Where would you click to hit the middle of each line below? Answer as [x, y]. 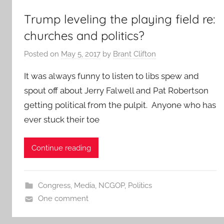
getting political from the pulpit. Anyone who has [120, 105]
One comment [63, 199]
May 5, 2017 [81, 54]
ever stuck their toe [62, 119]
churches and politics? [84, 35]
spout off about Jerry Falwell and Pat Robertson [116, 90]
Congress [54, 186]
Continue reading [61, 148]
